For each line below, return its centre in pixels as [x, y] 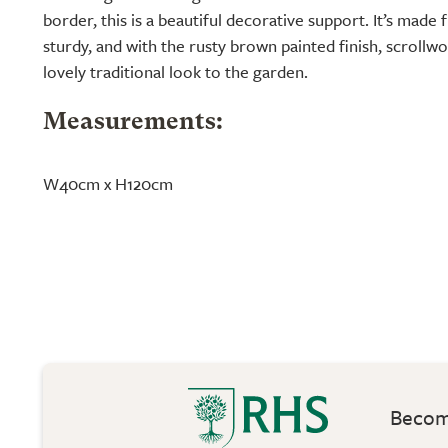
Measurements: [133, 123]
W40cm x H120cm [108, 183]
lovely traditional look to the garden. [175, 71]
